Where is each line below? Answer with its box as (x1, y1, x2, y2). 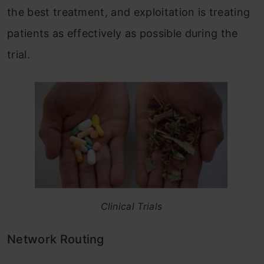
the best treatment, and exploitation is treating (7, 6, 250, 19)
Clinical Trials (100, 200, 163, 213)
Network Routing (7, 232, 104, 247)
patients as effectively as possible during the (7, 27, 238, 40)
